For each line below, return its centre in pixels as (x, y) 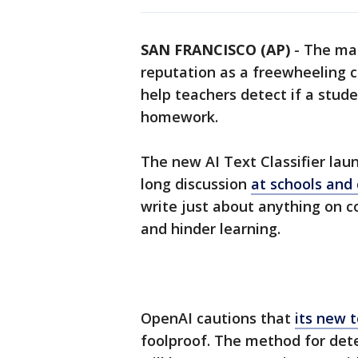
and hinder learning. (211, 229)
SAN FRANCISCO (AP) (215, 50)
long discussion (196, 184)
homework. (179, 117)
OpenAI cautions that (218, 318)
